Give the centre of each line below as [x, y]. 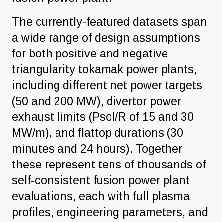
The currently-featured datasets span [110, 22]
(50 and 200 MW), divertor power [97, 101]
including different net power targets [107, 85]
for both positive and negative [90, 53]
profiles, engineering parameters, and [110, 212]
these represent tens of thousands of [109, 164]
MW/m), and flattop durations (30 [98, 133]
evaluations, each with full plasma [101, 196]
